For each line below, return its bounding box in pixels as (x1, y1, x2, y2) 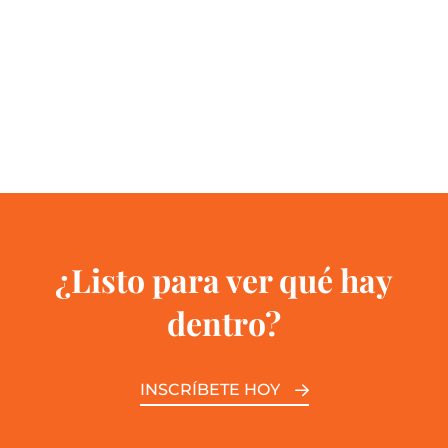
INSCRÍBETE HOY (139, 379, 280, 399)
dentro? (167, 300, 281, 344)
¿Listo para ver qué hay (55, 257, 393, 301)
